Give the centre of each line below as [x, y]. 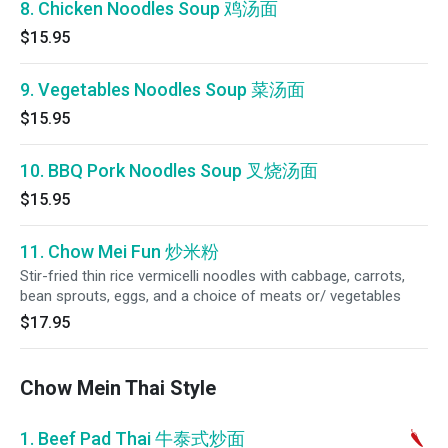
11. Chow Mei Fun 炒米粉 [119, 251]
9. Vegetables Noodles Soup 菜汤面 [162, 89]
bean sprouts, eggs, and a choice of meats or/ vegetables [210, 296]
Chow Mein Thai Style [118, 388]
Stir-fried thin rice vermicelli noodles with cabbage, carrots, [212, 276]
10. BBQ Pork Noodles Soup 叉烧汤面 [169, 170]
